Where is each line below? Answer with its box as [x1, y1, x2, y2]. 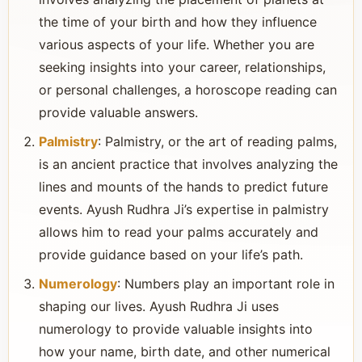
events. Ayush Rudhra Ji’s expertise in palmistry [39, 201, 329, 217]
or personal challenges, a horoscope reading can [39, 82, 337, 98]
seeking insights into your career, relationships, [39, 59, 326, 75]
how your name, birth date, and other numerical [39, 343, 330, 360]
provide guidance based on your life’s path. [39, 246, 303, 263]
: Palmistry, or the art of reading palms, [98, 133, 337, 149]
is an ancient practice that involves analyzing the [39, 156, 338, 172]
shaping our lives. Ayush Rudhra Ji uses [39, 298, 279, 314]
